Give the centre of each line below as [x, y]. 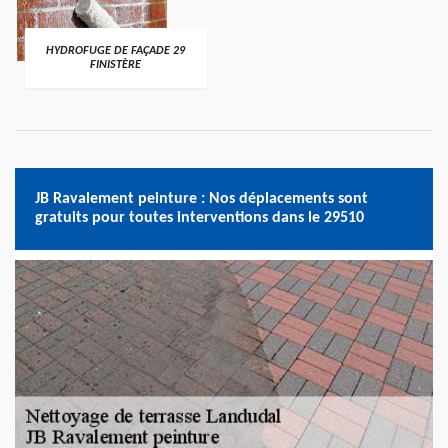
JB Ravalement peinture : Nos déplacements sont [201, 199]
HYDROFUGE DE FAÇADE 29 [116, 51]
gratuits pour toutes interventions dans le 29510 [199, 218]
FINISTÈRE [116, 65]
